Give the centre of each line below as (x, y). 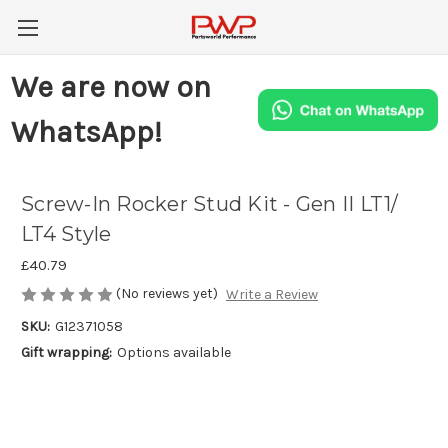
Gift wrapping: (66, 353)
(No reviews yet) (167, 293)
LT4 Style (66, 234)
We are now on (110, 87)
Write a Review (271, 295)
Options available (173, 353)
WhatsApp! (86, 132)
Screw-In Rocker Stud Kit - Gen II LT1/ (210, 204)
